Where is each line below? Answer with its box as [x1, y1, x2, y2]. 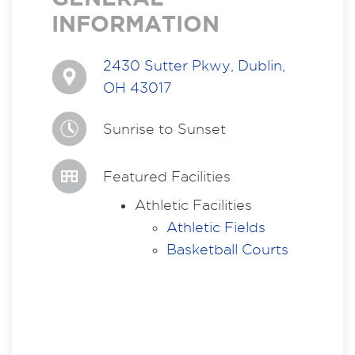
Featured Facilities [103, 168, 231, 184]
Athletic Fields [166, 219, 265, 235]
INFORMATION [52, 11, 219, 36]
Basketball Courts [166, 242, 288, 257]
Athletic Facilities [135, 197, 252, 212]
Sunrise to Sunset [103, 120, 226, 136]
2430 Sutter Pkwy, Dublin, [103, 58, 285, 73]
